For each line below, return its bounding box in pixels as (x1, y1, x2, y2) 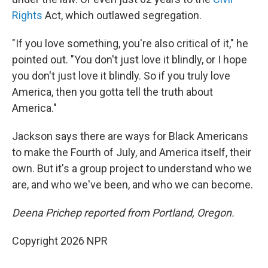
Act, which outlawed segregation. (42, 9, 202, 22)
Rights (12, 9, 42, 22)
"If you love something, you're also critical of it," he (12, 37, 248, 50)
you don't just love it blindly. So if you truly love (12, 69, 230, 83)
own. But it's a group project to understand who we (12, 162, 252, 175)
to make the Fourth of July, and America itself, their (12, 146, 251, 159)
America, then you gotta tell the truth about (12, 86, 213, 99)
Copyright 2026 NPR (12, 234, 108, 248)
